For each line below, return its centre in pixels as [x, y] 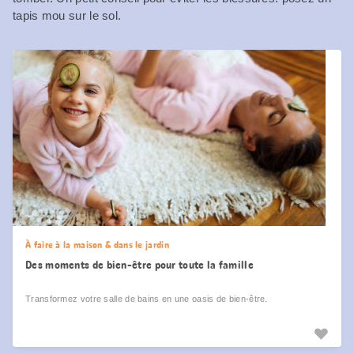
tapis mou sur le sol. [67, 15]
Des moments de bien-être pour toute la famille [139, 264]
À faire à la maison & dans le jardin [97, 245]
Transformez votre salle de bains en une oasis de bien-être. [147, 298]
